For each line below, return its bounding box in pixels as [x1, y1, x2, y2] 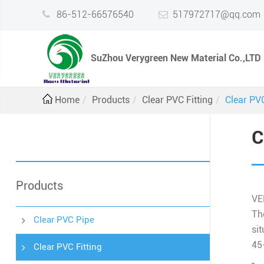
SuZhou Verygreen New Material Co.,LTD [91, 52, 261, 64]
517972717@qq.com [173, 9, 260, 20]
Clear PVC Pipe [33, 214, 94, 225]
